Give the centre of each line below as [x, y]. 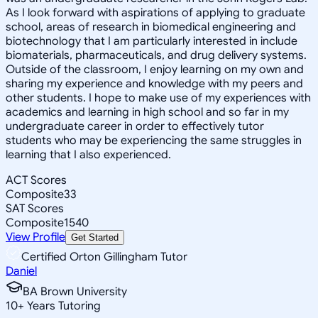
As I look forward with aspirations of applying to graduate [155, 12]
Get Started [95, 237]
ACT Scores [36, 180]
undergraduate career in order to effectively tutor [135, 126]
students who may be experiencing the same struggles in [154, 140]
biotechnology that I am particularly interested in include [152, 41]
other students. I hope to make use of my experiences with [158, 98]
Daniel [21, 271]
